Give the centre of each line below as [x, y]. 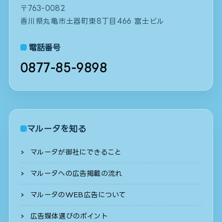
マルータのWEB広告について [78, 194]
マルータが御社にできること [76, 152]
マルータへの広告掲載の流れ [76, 173]
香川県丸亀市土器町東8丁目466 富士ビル [92, 21]
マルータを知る [56, 128]
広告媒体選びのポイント [69, 216]
